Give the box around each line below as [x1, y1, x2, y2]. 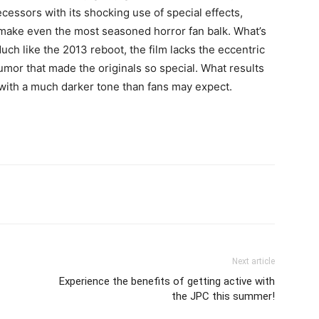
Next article [232, 256, 275, 266]
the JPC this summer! [172, 290, 275, 303]
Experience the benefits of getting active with [59, 275, 275, 288]
